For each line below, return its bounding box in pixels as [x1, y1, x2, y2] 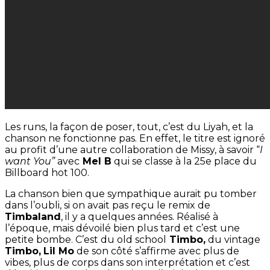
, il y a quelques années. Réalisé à [61, 211, 218, 223]
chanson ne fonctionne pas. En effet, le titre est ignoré [5, 133, 265, 145]
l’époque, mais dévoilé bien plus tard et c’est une [5, 222, 240, 234]
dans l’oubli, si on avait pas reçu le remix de [5, 199, 210, 212]
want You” [5, 155, 55, 168]
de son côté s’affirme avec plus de [74, 245, 239, 257]
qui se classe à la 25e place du [111, 155, 257, 168]
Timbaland [5, 211, 61, 223]
